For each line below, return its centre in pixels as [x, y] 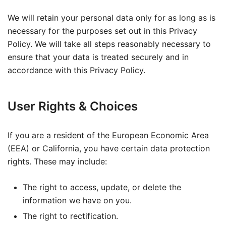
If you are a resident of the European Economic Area [108, 135]
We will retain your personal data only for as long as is [111, 18]
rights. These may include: [57, 161]
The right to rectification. [70, 216]
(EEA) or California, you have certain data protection [109, 148]
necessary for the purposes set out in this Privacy [102, 31]
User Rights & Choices [73, 106]
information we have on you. [77, 200]
